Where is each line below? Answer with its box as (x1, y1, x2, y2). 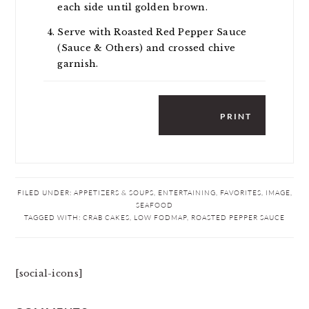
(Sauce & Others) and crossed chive (57, 42, 236, 54)
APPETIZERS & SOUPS (73, 188, 154, 197)
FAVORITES (219, 188, 261, 197)
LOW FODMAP (134, 213, 187, 221)
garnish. (57, 58, 99, 70)
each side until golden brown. (57, 1, 208, 13)
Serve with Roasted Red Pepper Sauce (57, 26, 247, 38)
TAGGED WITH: (24, 213, 83, 221)
